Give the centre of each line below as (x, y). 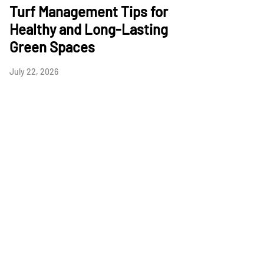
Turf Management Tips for (89, 11)
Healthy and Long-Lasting (89, 29)
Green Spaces (52, 47)
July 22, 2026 (34, 72)
